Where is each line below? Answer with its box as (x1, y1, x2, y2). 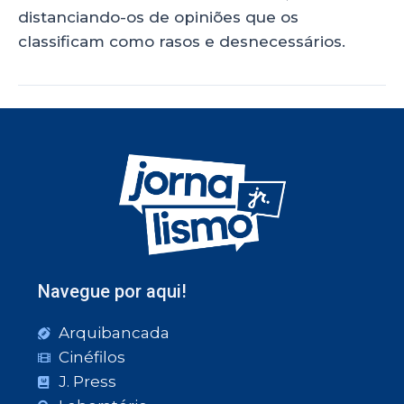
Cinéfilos (58, 348, 125, 366)
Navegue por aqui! (38, 280, 187, 302)
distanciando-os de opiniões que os (18, 7, 298, 26)
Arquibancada (58, 324, 170, 342)
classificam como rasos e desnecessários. (18, 32, 345, 50)
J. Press (58, 372, 116, 390)
